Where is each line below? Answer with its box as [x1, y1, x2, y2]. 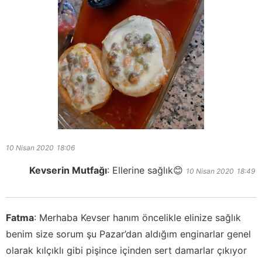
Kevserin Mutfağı [29, 164, 107, 176]
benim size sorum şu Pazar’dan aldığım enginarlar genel [6, 227, 251, 240]
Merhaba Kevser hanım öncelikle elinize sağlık [39, 211, 241, 223]
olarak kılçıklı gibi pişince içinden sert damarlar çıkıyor [6, 244, 247, 256]
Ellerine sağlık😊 [112, 164, 183, 176]
